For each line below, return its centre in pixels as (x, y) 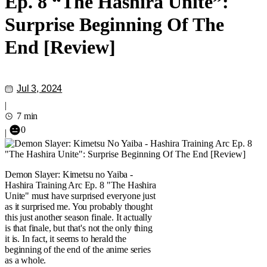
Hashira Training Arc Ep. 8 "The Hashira (80, 185)
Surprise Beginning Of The (114, 24)
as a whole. (26, 260)
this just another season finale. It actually (78, 217)
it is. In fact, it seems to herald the (66, 239)
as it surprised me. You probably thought (79, 207)
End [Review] (60, 47)
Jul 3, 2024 (40, 89)
